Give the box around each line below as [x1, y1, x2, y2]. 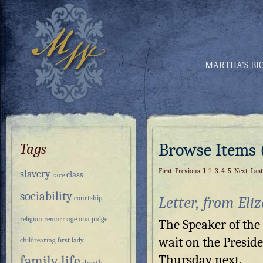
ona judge [79, 215, 107, 223]
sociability [20, 189, 72, 203]
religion [20, 215, 42, 223]
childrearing [20, 236, 56, 244]
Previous [175, 167, 200, 175]
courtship [74, 194, 102, 202]
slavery [20, 168, 50, 180]
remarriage [44, 215, 77, 223]
